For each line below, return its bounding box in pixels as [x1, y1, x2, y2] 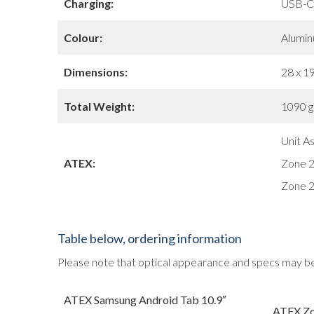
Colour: [64, 31, 102, 44]
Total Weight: [64, 100, 135, 113]
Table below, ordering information [57, 231, 242, 246]
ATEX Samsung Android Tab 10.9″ [64, 293, 226, 306]
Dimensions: [64, 65, 128, 78]
